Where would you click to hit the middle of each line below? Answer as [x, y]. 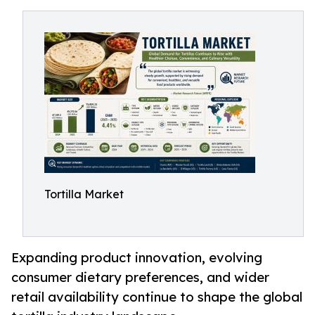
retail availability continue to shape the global [157, 297]
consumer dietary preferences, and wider [140, 277]
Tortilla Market [84, 194]
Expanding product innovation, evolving [137, 258]
